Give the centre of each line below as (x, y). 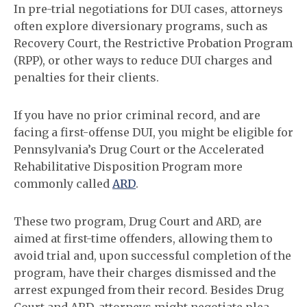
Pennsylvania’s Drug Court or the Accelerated (139, 149)
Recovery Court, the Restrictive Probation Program (153, 43)
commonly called (63, 184)
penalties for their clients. (86, 77)
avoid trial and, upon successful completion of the (152, 256)
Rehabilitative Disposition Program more (128, 167)
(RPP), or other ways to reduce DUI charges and (143, 60)
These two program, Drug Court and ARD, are (138, 221)
